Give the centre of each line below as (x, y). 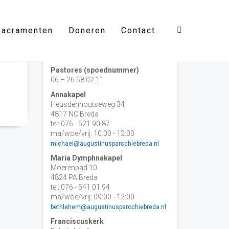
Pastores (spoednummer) (95, 70)
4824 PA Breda (74, 177)
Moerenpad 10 (74, 168)
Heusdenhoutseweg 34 (87, 104)
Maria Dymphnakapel (86, 158)
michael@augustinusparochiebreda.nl (105, 144)
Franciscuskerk (77, 221)
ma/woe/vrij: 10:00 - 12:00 (92, 133)
